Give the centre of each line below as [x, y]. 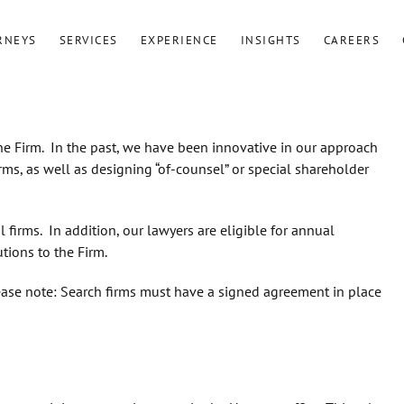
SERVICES [88, 40]
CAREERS [352, 40]
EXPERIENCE [179, 40]
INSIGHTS [271, 40]
